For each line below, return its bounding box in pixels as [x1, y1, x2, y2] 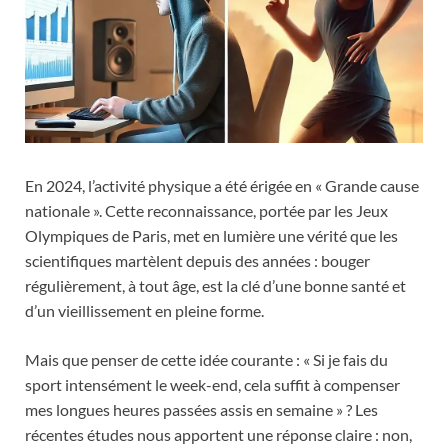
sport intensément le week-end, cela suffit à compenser [25, 374, 400, 394]
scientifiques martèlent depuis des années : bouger [25, 250, 370, 270]
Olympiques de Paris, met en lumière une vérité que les [25, 225, 398, 245]
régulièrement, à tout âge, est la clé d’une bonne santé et [25, 275, 406, 295]
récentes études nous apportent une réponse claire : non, [25, 424, 412, 444]
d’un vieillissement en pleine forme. [25, 300, 264, 320]
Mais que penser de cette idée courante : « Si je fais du [25, 349, 388, 369]
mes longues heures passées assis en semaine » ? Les [25, 399, 378, 419]
